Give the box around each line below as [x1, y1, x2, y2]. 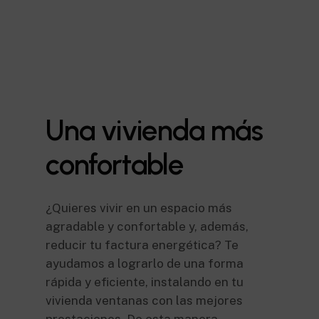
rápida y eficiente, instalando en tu [46, 274, 244, 289]
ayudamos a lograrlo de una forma [46, 256, 244, 271]
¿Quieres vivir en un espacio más [46, 200, 232, 215]
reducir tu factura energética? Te [46, 237, 239, 252]
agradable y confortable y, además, [46, 219, 249, 234]
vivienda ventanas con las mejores [46, 293, 243, 308]
